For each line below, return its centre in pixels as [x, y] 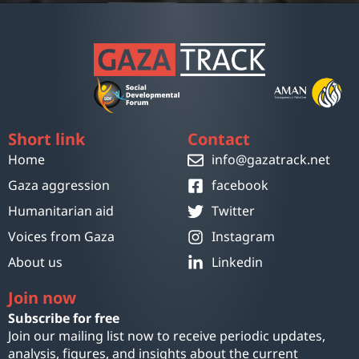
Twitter [233, 211]
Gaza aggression [59, 186]
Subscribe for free [64, 319]
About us [35, 262]
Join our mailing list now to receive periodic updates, [167, 336]
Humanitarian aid [61, 211]
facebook [240, 186]
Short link [46, 140]
